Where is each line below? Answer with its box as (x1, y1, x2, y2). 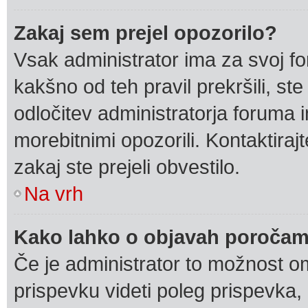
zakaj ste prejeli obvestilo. (14, 155, 240, 178)
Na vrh (24, 182, 83, 205)
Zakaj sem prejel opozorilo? (14, 21, 277, 44)
